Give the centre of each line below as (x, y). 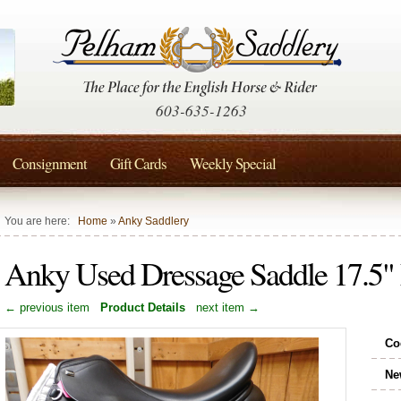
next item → (228, 307)
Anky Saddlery (154, 221)
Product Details (143, 307)
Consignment (50, 163)
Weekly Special (233, 163)
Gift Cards (138, 163)
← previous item (47, 307)
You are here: (41, 221)
